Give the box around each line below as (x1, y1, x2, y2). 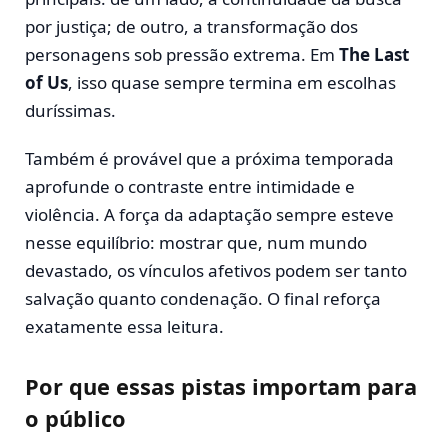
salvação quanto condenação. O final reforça (25, 287, 381, 311)
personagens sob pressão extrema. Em (25, 42, 339, 66)
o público (25, 403, 126, 433)
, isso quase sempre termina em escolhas (68, 70, 396, 94)
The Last (339, 42, 409, 66)
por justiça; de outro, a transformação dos (25, 14, 358, 38)
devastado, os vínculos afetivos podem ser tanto (25, 259, 407, 283)
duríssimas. (25, 98, 116, 122)
